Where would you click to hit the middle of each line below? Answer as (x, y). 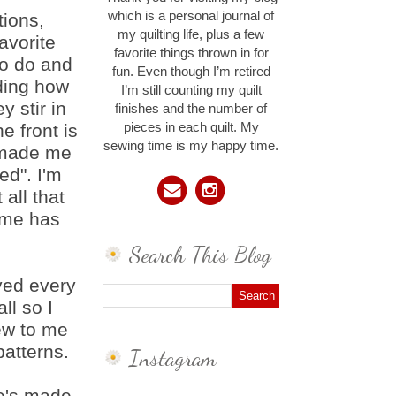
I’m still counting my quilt (191, 91)
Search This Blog (200, 255)
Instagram (173, 357)
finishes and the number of (191, 109)
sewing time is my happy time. (191, 146)
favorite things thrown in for (191, 53)
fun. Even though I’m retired (191, 72)
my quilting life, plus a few (191, 35)
